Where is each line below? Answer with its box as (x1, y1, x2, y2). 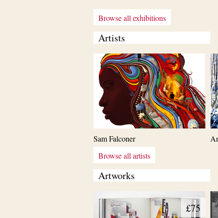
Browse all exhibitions (98, 13, 166, 23)
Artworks (98, 169, 135, 182)
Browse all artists (98, 150, 150, 161)
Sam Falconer (93, 133, 135, 144)
